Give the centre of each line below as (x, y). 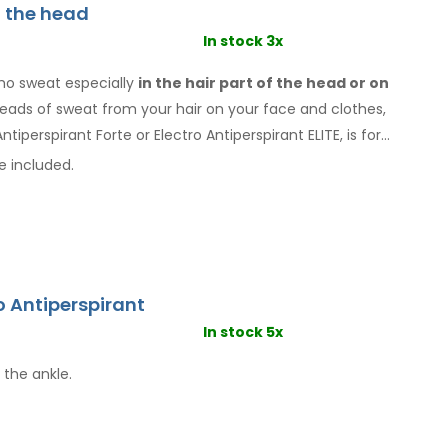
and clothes (341, 108)
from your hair (152, 108)
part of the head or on (302, 82)
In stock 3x (242, 40)
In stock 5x (242, 331)
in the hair (177, 82)
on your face (251, 108)
